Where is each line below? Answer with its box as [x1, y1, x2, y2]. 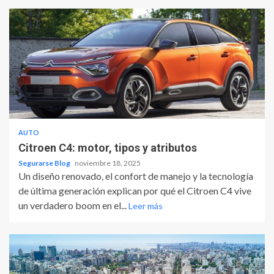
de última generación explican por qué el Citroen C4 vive [18, 185, 251, 197]
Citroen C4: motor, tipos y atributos [18, 141, 197, 155]
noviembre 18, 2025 [75, 158, 141, 168]
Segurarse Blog [18, 158, 72, 168]
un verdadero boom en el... [18, 199, 128, 212]
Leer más [128, 201, 163, 212]
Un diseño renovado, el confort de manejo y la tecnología [18, 170, 253, 182]
